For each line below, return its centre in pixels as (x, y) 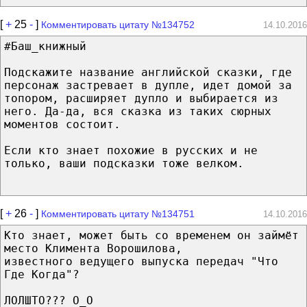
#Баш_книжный (45, 46)
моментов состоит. (62, 124)
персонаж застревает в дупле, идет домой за (148, 85)
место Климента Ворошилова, (93, 248)
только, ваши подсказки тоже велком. (124, 163)
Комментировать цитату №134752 (118, 24)
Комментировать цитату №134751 (118, 213)
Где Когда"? (42, 274)
